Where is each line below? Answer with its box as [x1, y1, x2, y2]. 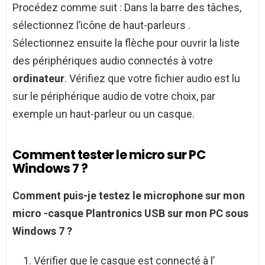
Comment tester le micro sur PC [12, 146, 206, 164]
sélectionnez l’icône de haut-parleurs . [12, 19, 190, 32]
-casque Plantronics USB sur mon [44, 207, 209, 220]
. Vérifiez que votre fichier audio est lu [64, 72, 240, 85]
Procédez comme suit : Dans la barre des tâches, [12, 1, 241, 14]
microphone [144, 189, 205, 202]
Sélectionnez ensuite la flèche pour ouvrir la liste [12, 37, 240, 50]
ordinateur [12, 72, 64, 85]
